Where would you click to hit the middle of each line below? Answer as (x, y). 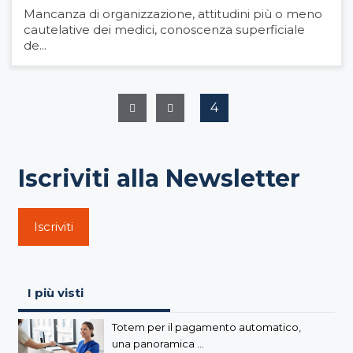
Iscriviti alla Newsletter (159, 179)
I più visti (56, 293)
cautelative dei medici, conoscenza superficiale (164, 30)
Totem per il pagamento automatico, (206, 327)
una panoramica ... (158, 344)
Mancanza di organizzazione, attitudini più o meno (173, 14)
